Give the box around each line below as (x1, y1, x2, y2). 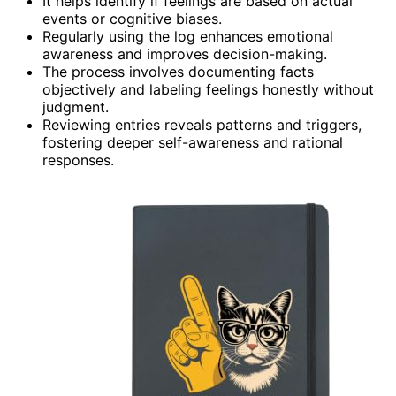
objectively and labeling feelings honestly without (42, 80, 374, 98)
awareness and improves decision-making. (42, 44, 327, 63)
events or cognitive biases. (42, 9, 222, 27)
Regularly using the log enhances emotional (42, 27, 333, 45)
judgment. (42, 97, 109, 116)
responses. (42, 150, 114, 169)
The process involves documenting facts (42, 62, 314, 80)
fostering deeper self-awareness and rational (42, 133, 343, 151)
